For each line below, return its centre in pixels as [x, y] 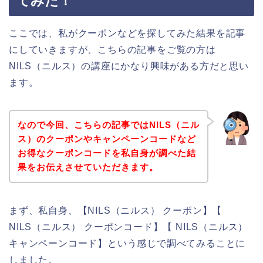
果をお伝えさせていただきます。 [88, 167]
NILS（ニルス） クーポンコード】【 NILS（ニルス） [129, 227]
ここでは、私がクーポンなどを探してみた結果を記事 [127, 33]
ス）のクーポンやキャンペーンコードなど [107, 139]
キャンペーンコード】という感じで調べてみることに [127, 244]
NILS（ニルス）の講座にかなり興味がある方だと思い [129, 66]
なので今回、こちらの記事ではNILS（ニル [108, 125]
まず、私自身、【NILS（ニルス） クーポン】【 [116, 211]
